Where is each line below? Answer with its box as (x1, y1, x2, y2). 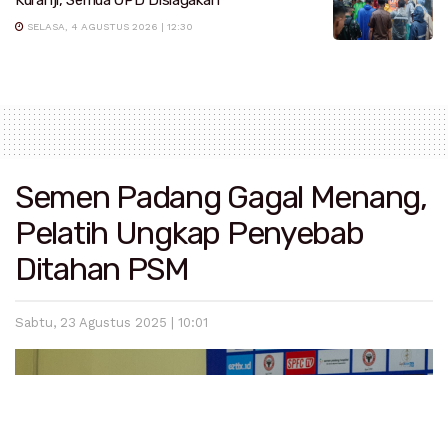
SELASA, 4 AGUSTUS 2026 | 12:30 (24, 20, 193, 32)
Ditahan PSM (15, 250, 189, 289)
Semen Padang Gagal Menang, (15, 178, 427, 217)
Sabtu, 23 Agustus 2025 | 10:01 (15, 315, 208, 331)
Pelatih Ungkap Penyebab (15, 214, 364, 253)
